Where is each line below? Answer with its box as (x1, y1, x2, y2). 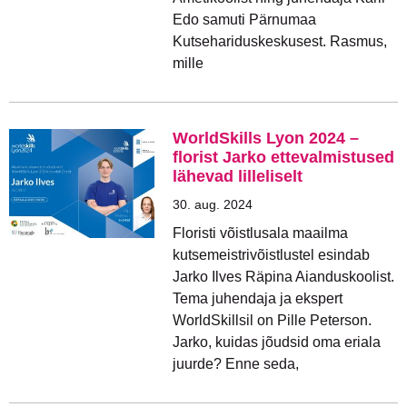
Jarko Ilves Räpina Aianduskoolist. (173, 269, 394, 284)
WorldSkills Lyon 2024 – (173, 129, 359, 147)
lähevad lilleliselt (173, 167, 303, 185)
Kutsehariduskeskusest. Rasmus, (173, 34, 387, 49)
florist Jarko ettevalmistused (173, 148, 394, 166)
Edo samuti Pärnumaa (173, 12, 316, 27)
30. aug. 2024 (173, 197, 253, 212)
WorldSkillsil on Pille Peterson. (173, 313, 372, 328)
